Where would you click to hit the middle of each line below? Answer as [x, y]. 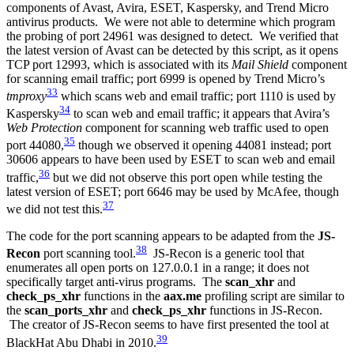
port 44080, [35, 145]
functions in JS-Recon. [264, 311]
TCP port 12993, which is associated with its [119, 64]
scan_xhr [250, 282]
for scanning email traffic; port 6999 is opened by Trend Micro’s [166, 78]
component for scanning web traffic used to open [205, 128]
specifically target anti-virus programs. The [116, 282]
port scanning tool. [88, 254]
